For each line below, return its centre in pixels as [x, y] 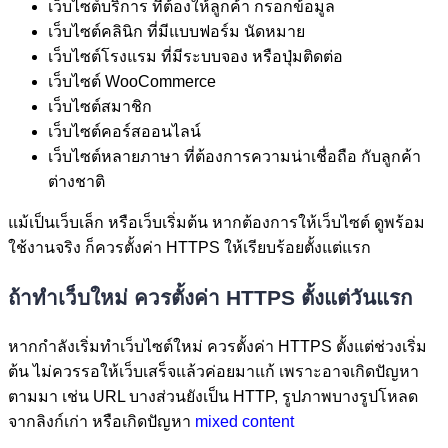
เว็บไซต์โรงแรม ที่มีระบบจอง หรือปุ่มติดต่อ [195, 57]
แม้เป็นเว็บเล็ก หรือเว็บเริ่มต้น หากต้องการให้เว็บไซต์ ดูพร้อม [216, 223]
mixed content [244, 422]
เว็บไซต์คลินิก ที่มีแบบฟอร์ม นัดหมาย [176, 32]
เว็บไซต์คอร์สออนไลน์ [124, 132]
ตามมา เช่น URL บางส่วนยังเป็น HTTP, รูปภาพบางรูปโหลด [213, 397]
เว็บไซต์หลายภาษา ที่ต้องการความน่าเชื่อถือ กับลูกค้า [234, 157]
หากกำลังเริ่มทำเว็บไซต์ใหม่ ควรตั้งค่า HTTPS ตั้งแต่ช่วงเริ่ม [217, 347]
